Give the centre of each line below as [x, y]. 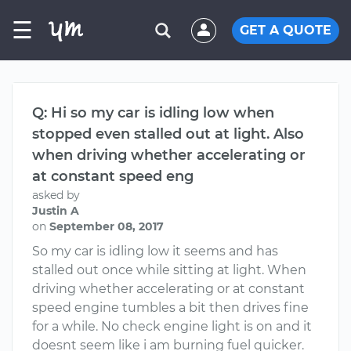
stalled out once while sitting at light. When [169, 270]
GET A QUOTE [286, 30]
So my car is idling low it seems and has [155, 251]
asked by [56, 195]
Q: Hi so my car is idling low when [153, 113]
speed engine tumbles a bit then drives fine [170, 308]
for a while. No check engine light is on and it [172, 326]
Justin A [56, 211]
